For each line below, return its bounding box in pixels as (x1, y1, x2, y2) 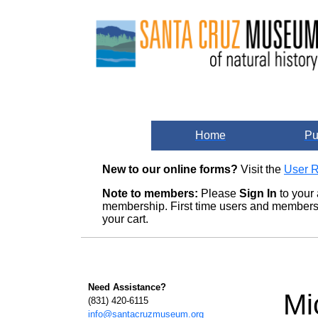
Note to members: (102, 187, 198, 199)
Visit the (238, 163, 284, 175)
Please (198, 187, 239, 199)
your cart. (102, 213, 151, 225)
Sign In (239, 187, 277, 199)
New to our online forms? (102, 163, 238, 175)
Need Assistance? (88, 282, 166, 292)
